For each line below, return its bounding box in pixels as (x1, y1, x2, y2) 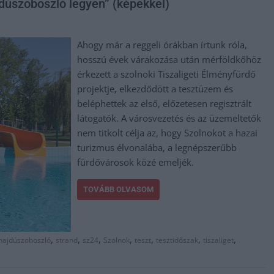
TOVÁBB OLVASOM (83, 184, 154, 194)
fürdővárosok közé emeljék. (77, 155, 194, 168)
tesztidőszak (156, 234, 198, 245)
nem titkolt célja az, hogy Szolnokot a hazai (77, 126, 258, 139)
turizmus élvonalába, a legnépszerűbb (77, 141, 237, 154)
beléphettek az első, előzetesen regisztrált (77, 97, 252, 109)
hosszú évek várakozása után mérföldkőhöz (77, 53, 262, 65)
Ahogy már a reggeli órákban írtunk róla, (77, 38, 248, 51)
